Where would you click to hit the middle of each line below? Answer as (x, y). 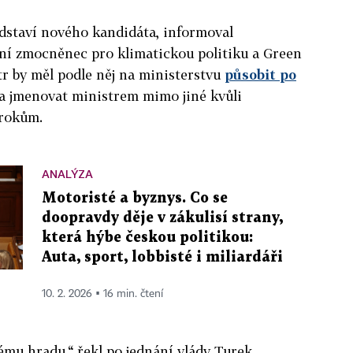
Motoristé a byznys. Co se (135, 198)
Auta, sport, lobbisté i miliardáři (162, 257)
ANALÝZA (67, 173)
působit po (260, 74)
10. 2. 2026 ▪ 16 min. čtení (102, 294)
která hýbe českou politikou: (147, 237)
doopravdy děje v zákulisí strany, (162, 217)
